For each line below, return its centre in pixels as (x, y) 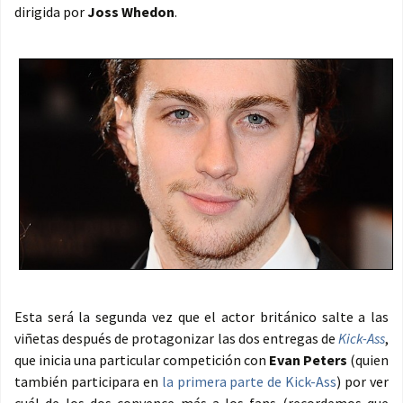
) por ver (363, 382)
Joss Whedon (131, 12)
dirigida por (51, 12)
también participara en (88, 382)
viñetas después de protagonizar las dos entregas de (176, 339)
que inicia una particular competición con (142, 360)
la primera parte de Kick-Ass (249, 382)
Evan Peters (308, 360)
